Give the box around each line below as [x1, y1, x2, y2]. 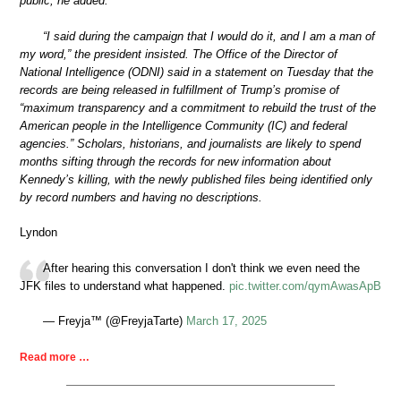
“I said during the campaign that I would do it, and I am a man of [43, 29, 375, 43]
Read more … [20, 350, 90, 363]
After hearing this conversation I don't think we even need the [43, 260, 360, 275]
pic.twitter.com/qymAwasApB [229, 278, 381, 293]
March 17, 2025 [186, 314, 267, 328]
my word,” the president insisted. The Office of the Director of [20, 47, 337, 61]
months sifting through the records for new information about [20, 154, 331, 168]
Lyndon [20, 226, 57, 240]
